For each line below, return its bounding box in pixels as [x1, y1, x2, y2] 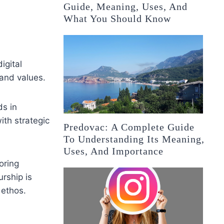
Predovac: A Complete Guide [63, 121, 195, 133]
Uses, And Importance [63, 145, 164, 157]
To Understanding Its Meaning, [63, 133, 205, 145]
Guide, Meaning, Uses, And [63, 1, 188, 12]
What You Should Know [63, 13, 171, 24]
